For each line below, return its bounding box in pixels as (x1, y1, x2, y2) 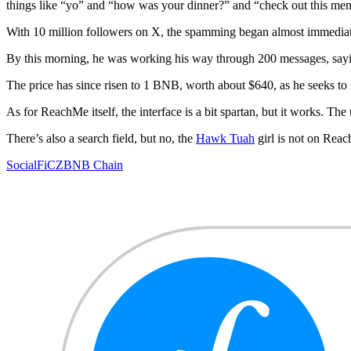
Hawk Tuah (196, 132, 255, 146)
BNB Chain (63, 158, 123, 172)
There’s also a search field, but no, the (6, 132, 196, 146)
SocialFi (6, 158, 47, 172)
